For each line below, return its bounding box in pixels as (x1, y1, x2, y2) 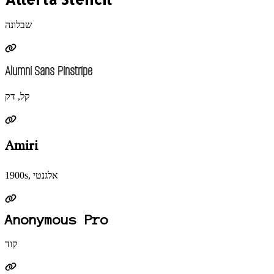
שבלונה (5, 20, 32, 31)
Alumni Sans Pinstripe (5, 62, 92, 80)
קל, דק (5, 91, 30, 102)
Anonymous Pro (5, 212, 108, 227)
